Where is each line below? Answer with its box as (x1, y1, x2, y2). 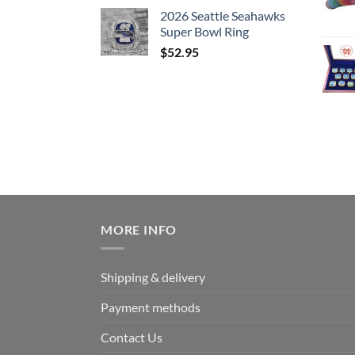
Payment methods (101, 300, 200, 315)
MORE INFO (101, 221, 177, 237)
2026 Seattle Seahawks (160, 7, 285, 23)
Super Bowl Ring (160, 23, 249, 39)
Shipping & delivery (101, 269, 205, 285)
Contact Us (101, 330, 162, 345)
